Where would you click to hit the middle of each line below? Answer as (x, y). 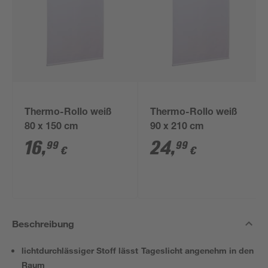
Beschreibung (43, 223)
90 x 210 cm (177, 127)
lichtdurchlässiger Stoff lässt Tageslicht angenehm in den (138, 250)
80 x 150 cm (52, 127)
